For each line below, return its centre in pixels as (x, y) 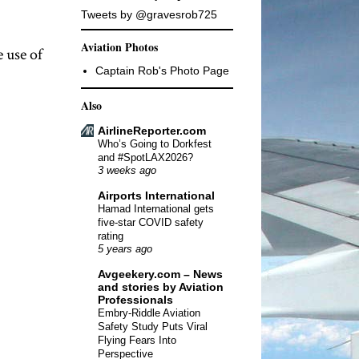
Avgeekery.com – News (160, 274)
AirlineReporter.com (152, 130)
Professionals (135, 299)
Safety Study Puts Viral (153, 326)
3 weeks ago (127, 170)
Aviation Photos (119, 47)
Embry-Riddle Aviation (149, 313)
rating (111, 236)
